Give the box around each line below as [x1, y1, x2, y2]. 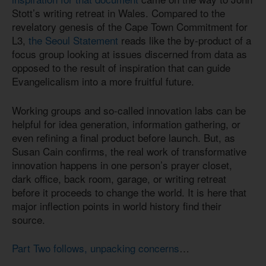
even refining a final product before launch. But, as [12, 129, 235, 145]
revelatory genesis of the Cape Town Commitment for [12, 19, 248, 34]
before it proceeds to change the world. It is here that [12, 184, 246, 199]
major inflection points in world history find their [12, 198, 221, 213]
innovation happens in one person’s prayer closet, [12, 157, 232, 172]
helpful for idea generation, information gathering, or [12, 116, 240, 131]
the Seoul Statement [28, 33, 118, 48]
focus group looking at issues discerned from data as [12, 46, 247, 62]
